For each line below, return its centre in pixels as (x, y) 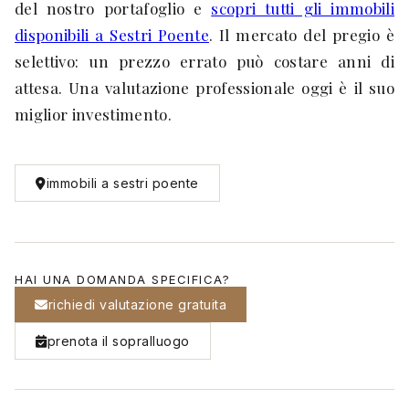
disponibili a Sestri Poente (112, 35)
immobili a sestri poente (122, 183)
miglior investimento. (93, 114)
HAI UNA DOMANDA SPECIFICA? (122, 279)
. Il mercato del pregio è (301, 35)
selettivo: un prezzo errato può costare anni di (204, 61)
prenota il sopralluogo (118, 341)
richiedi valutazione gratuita (137, 304)
